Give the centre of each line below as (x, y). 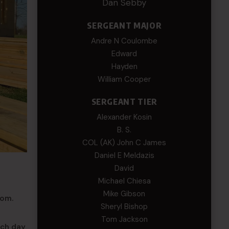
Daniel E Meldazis (124, 155)
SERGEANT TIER (124, 102)
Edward (124, 54)
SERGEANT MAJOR (124, 26)
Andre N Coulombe (124, 41)
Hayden (124, 66)
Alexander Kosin (124, 117)
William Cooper (124, 79)
